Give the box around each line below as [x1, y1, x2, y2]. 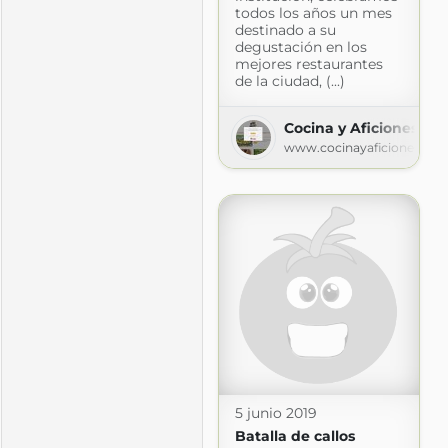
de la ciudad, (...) [234, 71, 345, 90]
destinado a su [234, 20, 336, 39]
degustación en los [234, 37, 367, 56]
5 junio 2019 [234, 403, 317, 422]
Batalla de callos [234, 426, 355, 445]
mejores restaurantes [234, 54, 383, 73]
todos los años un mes [234, 3, 392, 22]
